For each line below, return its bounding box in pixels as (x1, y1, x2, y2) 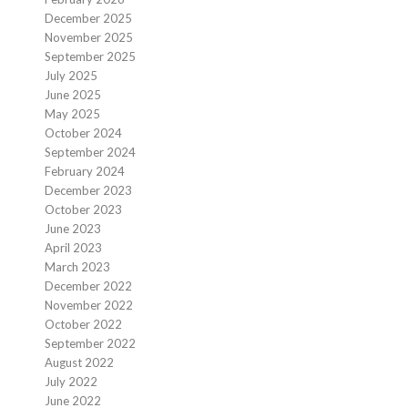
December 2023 (44, 183, 132, 198)
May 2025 (44, 107, 100, 121)
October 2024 (44, 126, 122, 140)
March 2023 (44, 260, 110, 274)
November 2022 (44, 298, 133, 312)
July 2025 (44, 68, 97, 83)
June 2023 (44, 221, 101, 236)
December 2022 (44, 279, 132, 293)
